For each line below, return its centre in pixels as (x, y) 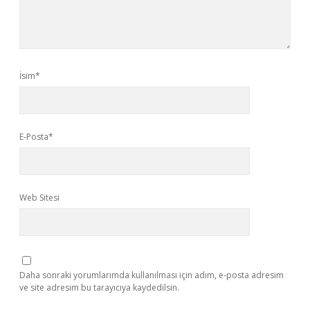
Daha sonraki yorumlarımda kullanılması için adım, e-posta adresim (152, 275)
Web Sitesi (39, 198)
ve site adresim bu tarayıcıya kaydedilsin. (99, 288)
